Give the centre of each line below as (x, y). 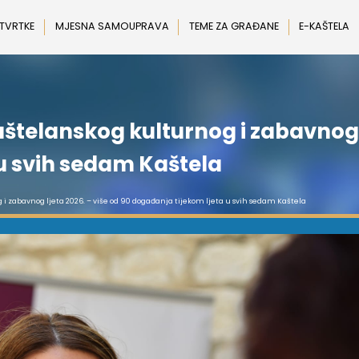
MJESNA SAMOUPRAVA (112, 26)
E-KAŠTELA (325, 26)
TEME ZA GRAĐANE (234, 26)
